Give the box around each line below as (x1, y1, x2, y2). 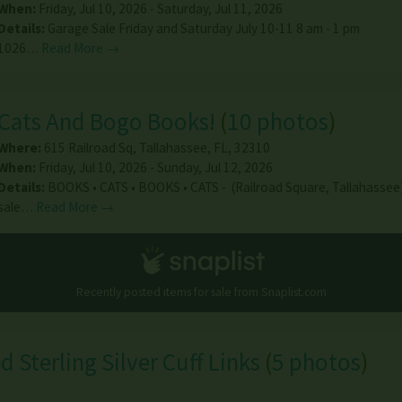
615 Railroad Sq (43, 138, 133, 156)
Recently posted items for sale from (75, 284, 261, 300)
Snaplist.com (260, 284, 327, 300)
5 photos (272, 345, 362, 377)
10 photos (226, 105, 328, 136)
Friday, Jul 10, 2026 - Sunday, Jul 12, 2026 (35, 158, 273, 176)
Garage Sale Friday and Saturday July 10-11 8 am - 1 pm (47, 19, 360, 37)
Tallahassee (138, 138, 207, 156)
